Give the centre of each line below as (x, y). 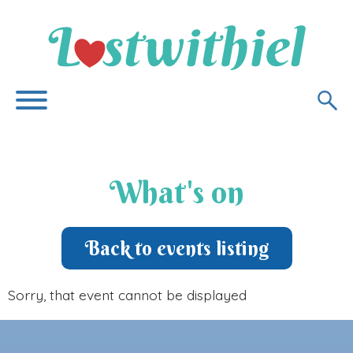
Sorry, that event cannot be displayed (127, 295)
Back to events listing (176, 248)
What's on (176, 192)
